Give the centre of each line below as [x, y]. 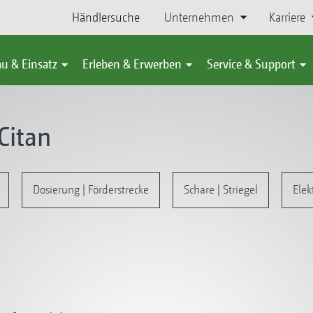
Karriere [287, 17]
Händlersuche [106, 17]
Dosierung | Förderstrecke [90, 189]
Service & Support [251, 64]
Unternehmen [199, 17]
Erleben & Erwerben [132, 64]
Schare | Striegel [220, 189]
